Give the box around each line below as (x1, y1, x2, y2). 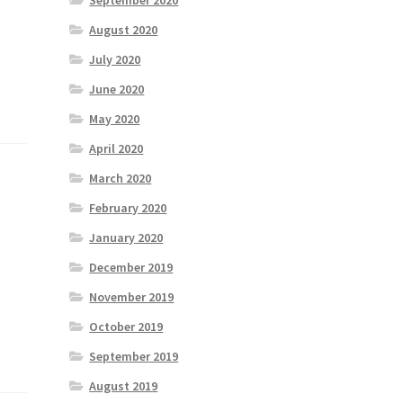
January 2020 (89, 229, 164, 246)
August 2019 (89, 378, 158, 395)
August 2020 (89, 22, 158, 39)
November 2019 (89, 289, 175, 306)
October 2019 (89, 318, 164, 336)
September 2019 (89, 348, 179, 365)
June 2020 (89, 81, 145, 98)
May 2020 (89, 111, 140, 128)
